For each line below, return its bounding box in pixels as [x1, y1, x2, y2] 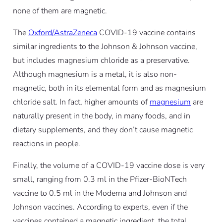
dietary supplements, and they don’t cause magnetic [12, 124, 193, 135]
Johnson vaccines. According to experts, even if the [12, 201, 188, 213]
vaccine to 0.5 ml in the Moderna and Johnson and [12, 187, 187, 199]
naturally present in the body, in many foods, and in [12, 110, 190, 121]
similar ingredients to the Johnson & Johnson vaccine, [12, 41, 197, 52]
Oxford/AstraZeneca [28, 27, 97, 38]
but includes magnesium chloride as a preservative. [12, 55, 190, 66]
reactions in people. [12, 138, 80, 149]
